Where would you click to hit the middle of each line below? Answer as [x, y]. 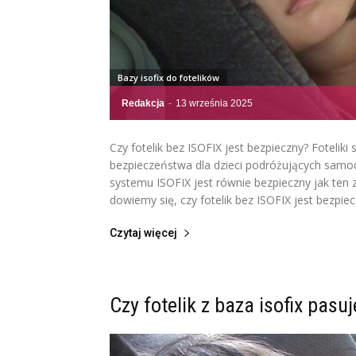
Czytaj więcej [143, 233]
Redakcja [143, 103]
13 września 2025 [214, 103]
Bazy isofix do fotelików [168, 77]
